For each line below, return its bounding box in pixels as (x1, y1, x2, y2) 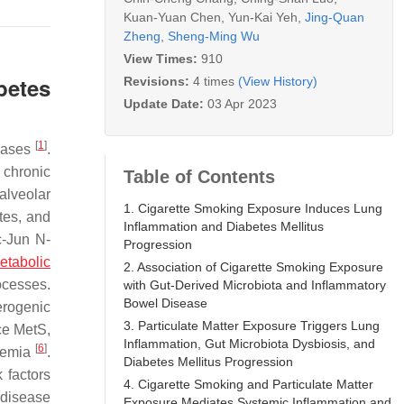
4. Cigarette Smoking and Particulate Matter (124, 376, 373, 391)
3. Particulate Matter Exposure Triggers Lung (124, 317, 380, 333)
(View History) (238, 73, 317, 88)
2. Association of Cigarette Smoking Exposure (124, 259, 383, 274)
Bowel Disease (124, 295, 207, 310)
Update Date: (124, 96, 207, 111)
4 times (193, 73, 234, 88)
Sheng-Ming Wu (168, 28, 260, 43)
